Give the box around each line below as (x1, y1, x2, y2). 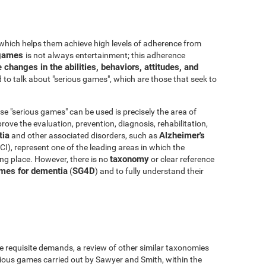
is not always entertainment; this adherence (26, 50, 185, 60)
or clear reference (149, 154, 214, 164)
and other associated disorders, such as (9, 130, 159, 140)
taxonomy (110, 153, 149, 164)
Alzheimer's (159, 129, 205, 141)
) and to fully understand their (95, 166, 204, 176)
